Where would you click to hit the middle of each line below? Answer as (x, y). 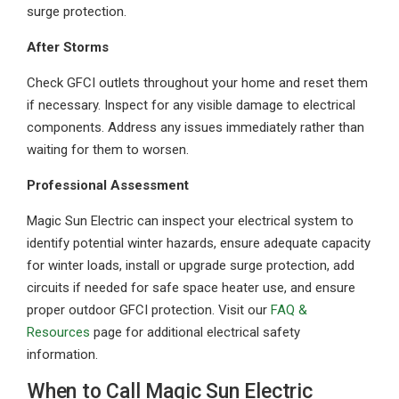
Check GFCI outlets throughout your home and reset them (197, 83)
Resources (58, 332)
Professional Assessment (108, 185)
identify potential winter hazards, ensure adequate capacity (199, 243)
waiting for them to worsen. (108, 150)
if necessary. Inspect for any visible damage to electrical (191, 105)
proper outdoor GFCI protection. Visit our (149, 310)
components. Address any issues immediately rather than (195, 127)
